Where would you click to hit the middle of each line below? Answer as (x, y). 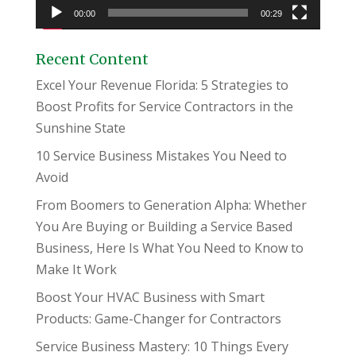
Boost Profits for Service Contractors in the (164, 107)
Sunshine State (80, 128)
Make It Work (76, 270)
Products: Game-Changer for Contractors (158, 319)
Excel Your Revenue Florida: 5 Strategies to (162, 85)
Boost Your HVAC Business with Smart (150, 298)
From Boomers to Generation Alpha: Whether (171, 205)
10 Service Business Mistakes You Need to (161, 156)
